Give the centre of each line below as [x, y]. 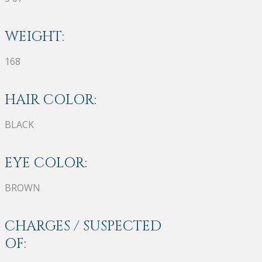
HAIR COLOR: [51, 100]
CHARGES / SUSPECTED [83, 226]
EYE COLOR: [46, 163]
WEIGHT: [35, 37]
